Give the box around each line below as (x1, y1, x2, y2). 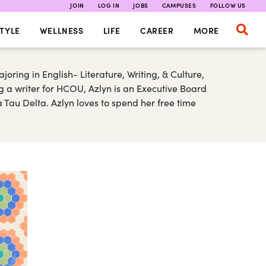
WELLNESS (39, 24, 84, 36)
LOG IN (97, 1, 120, 9)
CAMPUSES (161, 1, 197, 9)
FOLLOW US (210, 1, 246, 9)
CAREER (140, 24, 174, 36)
